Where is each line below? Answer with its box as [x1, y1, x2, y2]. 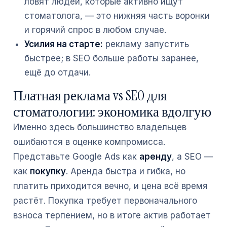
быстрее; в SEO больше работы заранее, [24, 53, 199, 63]
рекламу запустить [103, 39, 189, 49]
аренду [139, 152, 172, 162]
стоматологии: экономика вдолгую [13, 103, 211, 121]
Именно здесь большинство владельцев [13, 122, 186, 132]
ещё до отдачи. [24, 67, 91, 78]
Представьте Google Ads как [13, 152, 139, 162]
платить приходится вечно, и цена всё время [13, 181, 208, 191]
